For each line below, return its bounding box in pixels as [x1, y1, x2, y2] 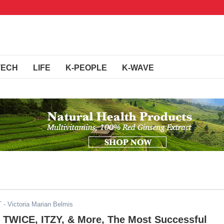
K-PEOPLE [65, 63, 107, 72]
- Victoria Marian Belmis [1, 200, 73, 208]
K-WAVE [122, 63, 154, 72]
